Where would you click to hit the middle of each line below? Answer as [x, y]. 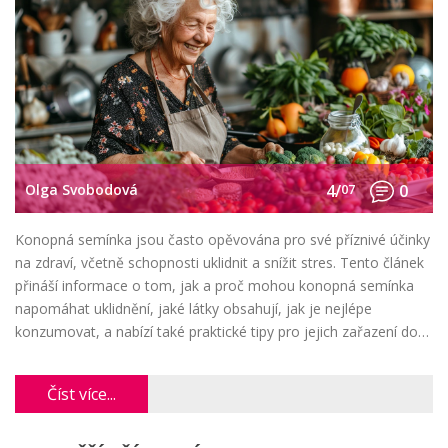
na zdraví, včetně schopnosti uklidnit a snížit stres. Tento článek [219, 263]
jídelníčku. [46, 355]
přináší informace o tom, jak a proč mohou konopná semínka [214, 286]
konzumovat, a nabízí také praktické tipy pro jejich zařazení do [216, 332]
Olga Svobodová [81, 189]
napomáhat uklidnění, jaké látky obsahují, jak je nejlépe [193, 309]
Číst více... [81, 394]
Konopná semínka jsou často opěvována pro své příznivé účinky [222, 240]
